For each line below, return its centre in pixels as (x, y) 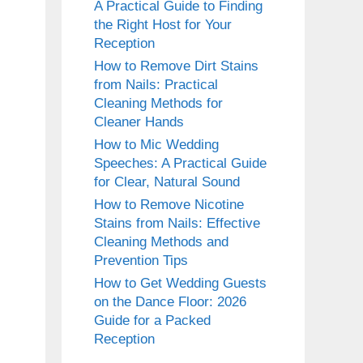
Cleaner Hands (139, 122)
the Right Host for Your (163, 25)
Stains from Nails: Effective (177, 224)
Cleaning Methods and (161, 242)
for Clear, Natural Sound (167, 182)
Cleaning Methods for (158, 104)
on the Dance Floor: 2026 (170, 302)
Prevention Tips (141, 261)
